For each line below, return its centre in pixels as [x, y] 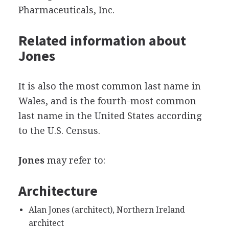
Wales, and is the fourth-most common [107, 101]
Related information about [102, 40]
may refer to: [75, 160]
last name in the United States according [110, 116]
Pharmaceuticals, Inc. [66, 10]
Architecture [58, 190]
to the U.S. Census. [59, 130]
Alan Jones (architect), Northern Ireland [107, 210]
